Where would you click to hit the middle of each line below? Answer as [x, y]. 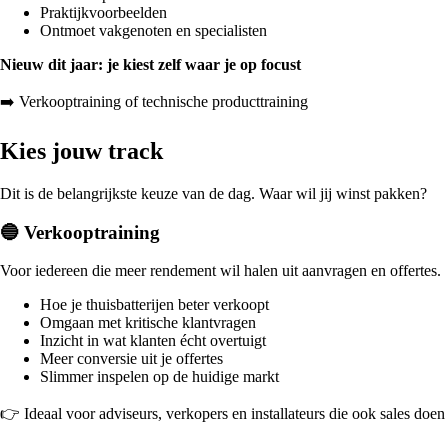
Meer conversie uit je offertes [131, 359]
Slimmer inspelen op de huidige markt [159, 377]
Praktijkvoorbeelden [103, 12]
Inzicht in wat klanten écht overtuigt [153, 341]
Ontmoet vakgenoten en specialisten [153, 30]
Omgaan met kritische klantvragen [148, 323]
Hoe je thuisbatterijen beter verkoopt [154, 305]
